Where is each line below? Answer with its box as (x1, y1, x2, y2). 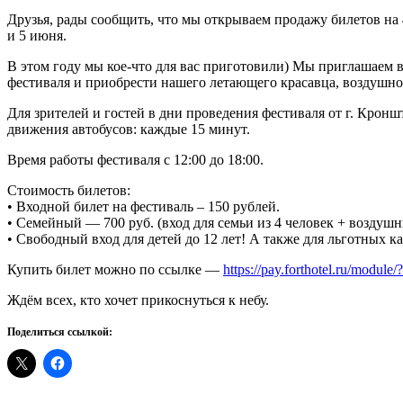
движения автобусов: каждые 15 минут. (7, 121, 250, 137)
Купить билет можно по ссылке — (7, 261, 223, 277)
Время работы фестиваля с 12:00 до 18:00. (7, 151, 264, 167)
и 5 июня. (7, 27, 67, 43)
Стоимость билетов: (7, 182, 130, 198)
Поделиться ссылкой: (7, 325, 112, 338)
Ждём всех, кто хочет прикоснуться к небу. (7, 291, 269, 308)
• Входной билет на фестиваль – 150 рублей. (7, 198, 280, 214)
